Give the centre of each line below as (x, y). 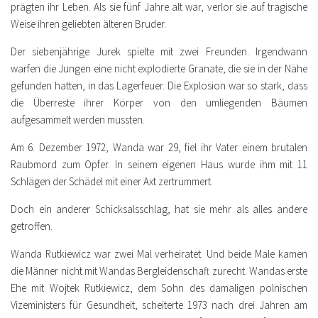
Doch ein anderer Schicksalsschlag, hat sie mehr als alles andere (159, 209)
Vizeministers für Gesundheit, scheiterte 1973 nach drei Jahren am (159, 305)
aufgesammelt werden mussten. (78, 120)
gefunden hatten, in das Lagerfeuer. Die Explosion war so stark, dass (159, 86)
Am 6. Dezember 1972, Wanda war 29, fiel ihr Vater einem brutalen (159, 148)
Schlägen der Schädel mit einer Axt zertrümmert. (112, 182)
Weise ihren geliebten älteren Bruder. (88, 24)
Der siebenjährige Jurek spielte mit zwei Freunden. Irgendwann (159, 52)
